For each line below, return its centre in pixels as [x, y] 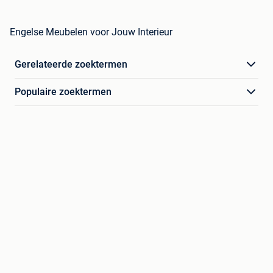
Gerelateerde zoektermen [71, 65]
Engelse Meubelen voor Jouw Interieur [91, 32]
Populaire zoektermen [63, 92]
